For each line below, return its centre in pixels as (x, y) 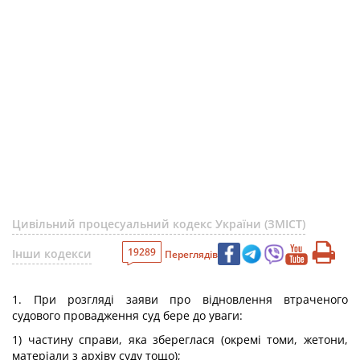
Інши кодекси (52, 254)
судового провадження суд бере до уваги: (127, 315)
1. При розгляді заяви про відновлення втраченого (180, 299)
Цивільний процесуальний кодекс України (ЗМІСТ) (159, 224)
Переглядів (191, 254)
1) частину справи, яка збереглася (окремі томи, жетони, (180, 340)
